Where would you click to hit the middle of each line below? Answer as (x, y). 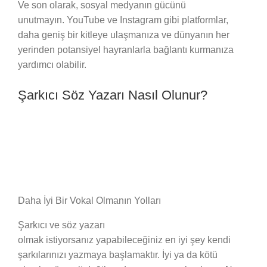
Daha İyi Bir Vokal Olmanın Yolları (89, 200)
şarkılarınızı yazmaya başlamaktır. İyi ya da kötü (118, 254)
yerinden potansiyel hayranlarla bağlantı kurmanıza (126, 50)
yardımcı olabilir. (53, 65)
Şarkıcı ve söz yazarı (61, 225)
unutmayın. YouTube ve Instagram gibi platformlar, (123, 20)
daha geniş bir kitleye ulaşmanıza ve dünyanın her (124, 35)
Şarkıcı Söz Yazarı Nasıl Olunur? (113, 95)
